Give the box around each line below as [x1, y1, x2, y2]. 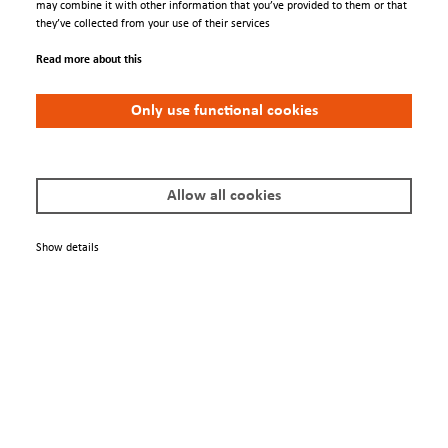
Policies [15, 352, 71, 372]
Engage [15, 100, 70, 120]
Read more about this [36, 54, 142, 66]
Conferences [15, 162, 84, 178]
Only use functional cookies [130, 102, 318, 119]
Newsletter [15, 288, 77, 304]
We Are [15, 226, 69, 246]
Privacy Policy [15, 414, 90, 430]
